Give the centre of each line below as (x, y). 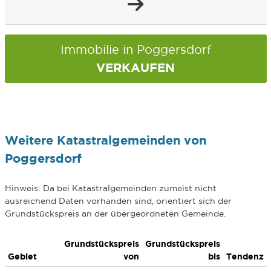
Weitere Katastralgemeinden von (105, 140)
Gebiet (22, 256)
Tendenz (245, 256)
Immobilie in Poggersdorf (135, 50)
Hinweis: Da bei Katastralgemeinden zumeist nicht (110, 188)
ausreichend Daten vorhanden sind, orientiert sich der (118, 201)
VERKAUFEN (135, 67)
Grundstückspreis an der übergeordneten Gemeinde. (115, 214)
